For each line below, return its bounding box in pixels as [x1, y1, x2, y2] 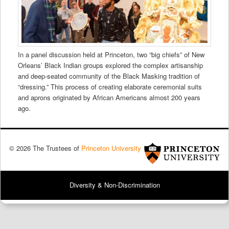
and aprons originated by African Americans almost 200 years [17, 92, 200, 102]
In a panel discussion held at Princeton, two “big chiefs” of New [17, 49, 204, 59]
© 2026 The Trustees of [9, 143, 81, 153]
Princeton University [81, 143, 141, 153]
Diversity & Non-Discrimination [69, 180, 160, 190]
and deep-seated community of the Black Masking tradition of [17, 71, 200, 81]
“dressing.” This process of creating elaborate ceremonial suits [17, 81, 202, 91]
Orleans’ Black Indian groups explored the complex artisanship [17, 60, 203, 70]
